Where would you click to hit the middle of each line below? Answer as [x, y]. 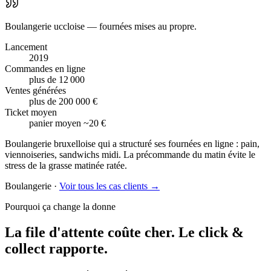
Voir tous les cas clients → [109, 186]
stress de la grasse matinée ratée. [66, 166]
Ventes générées [35, 91]
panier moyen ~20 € [67, 123]
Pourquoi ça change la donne [60, 207]
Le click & [211, 233]
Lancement [26, 47]
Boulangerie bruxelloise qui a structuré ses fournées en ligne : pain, [132, 144]
